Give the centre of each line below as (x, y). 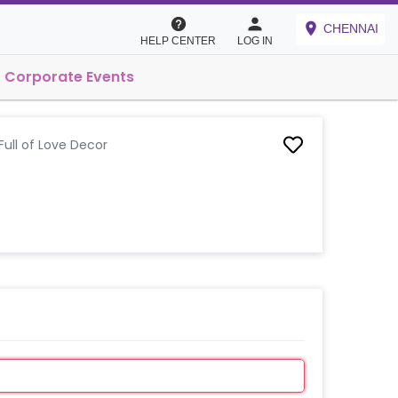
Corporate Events (69, 77)
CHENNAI (351, 29)
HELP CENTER (178, 41)
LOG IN (255, 41)
